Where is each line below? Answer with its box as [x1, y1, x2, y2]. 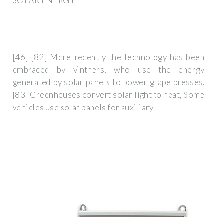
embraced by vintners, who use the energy [13, 64, 204, 75]
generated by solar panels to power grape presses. [13, 77, 204, 88]
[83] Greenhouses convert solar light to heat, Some [13, 90, 204, 100]
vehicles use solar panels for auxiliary [13, 102, 154, 113]
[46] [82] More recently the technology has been [13, 52, 204, 62]
